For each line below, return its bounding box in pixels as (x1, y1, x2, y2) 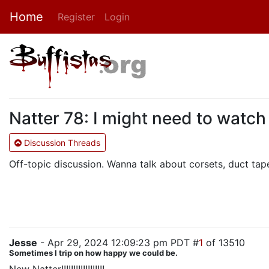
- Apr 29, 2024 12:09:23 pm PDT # (37, 237, 199, 249)
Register (58, 11, 95, 23)
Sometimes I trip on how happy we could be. (9, 248, 178, 258)
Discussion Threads (22, 138, 100, 148)
